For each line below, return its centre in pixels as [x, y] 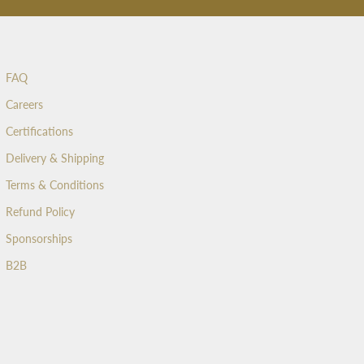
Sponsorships [39, 239]
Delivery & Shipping [54, 158]
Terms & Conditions [54, 185]
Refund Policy [40, 212]
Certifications [39, 132]
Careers [24, 105]
